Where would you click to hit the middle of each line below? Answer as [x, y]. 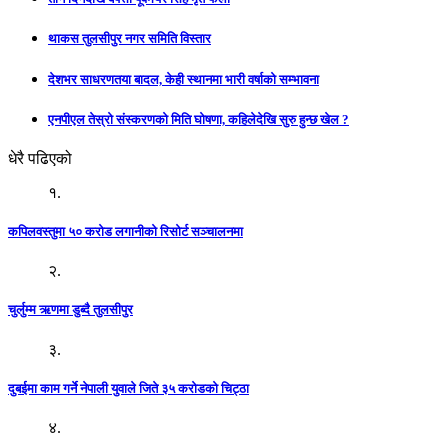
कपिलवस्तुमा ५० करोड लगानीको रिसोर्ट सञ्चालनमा [125, 232]
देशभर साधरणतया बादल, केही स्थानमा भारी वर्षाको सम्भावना [183, 79]
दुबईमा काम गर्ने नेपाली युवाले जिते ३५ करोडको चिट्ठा [128, 388]
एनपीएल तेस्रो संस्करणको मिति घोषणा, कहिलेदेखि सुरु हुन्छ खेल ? [198, 119]
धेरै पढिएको [40, 158]
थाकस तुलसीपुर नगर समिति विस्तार [129, 39]
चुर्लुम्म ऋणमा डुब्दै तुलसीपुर [70, 310]
